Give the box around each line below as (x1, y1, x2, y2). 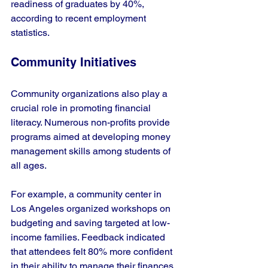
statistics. (11, 27, 50, 38)
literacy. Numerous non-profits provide (11, 117, 172, 128)
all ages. (11, 160, 48, 171)
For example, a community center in (11, 188, 164, 200)
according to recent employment (11, 13, 148, 24)
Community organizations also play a (11, 88, 170, 99)
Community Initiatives (11, 55, 136, 69)
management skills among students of (11, 145, 173, 157)
